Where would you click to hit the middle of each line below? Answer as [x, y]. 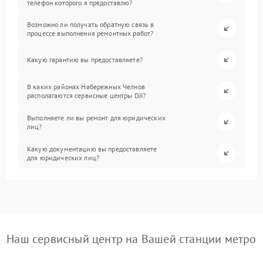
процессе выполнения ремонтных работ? [90, 33]
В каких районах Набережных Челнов [86, 86]
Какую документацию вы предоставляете [92, 149]
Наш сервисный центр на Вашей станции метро [131, 239]
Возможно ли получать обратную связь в [91, 24]
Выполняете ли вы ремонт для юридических [96, 117]
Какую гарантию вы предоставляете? [85, 60]
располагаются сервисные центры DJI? [87, 95]
